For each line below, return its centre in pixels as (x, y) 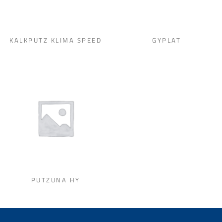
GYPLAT (166, 40)
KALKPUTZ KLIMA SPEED (55, 40)
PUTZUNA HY (55, 180)
